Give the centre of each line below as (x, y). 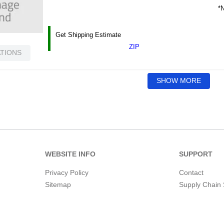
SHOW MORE (179, 81)
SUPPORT (195, 154)
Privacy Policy (67, 172)
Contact (191, 172)
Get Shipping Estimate (88, 34)
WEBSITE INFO (70, 154)
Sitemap (58, 184)
